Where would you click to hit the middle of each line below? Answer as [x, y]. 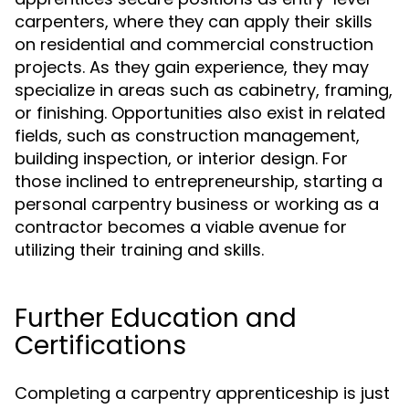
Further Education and [156, 318]
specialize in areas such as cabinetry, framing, [204, 90]
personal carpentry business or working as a [197, 204]
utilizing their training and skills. [139, 250]
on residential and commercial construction [194, 44]
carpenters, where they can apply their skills [194, 21]
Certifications [100, 346]
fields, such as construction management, [187, 136]
